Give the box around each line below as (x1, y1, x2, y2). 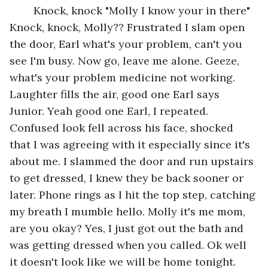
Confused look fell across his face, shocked (10, 120, 236, 135)
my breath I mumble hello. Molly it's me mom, (10, 204, 248, 218)
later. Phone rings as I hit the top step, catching (10, 187, 258, 202)
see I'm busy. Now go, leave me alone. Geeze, (10, 53, 242, 68)
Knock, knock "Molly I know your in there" (22, 3, 253, 17)
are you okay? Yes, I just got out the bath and (10, 221, 246, 235)
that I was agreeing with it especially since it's (10, 137, 253, 151)
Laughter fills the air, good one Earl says (10, 87, 223, 101)
